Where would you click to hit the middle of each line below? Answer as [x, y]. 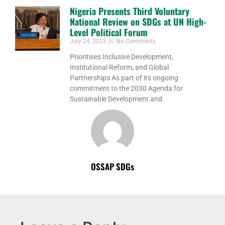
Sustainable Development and [116, 99]
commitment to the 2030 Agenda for [127, 88]
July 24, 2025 [89, 41]
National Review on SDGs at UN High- [138, 21]
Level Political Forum [109, 32]
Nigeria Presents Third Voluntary [130, 11]
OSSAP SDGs [113, 166]
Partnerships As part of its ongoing [124, 78]
